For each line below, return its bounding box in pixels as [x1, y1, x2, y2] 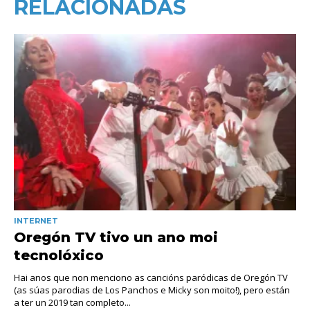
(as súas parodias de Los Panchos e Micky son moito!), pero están [14, 283, 290, 296]
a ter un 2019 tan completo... [14, 295, 131, 309]
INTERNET [14, 215, 58, 226]
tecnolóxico [14, 246, 104, 264]
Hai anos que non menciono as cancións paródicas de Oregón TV [14, 271, 288, 284]
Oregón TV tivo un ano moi [14, 228, 218, 246]
